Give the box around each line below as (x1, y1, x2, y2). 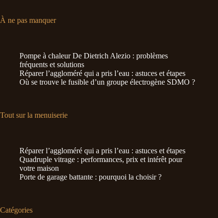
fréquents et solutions (19, 60, 84, 69)
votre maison (19, 163, 59, 172)
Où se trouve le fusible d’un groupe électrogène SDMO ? (19, 77, 195, 86)
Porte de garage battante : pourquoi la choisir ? (19, 172, 162, 181)
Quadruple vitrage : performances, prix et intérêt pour (19, 155, 182, 163)
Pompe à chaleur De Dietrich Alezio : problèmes (19, 51, 168, 60)
